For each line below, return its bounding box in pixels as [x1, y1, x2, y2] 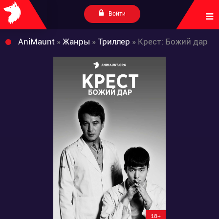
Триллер [98, 37, 130, 46]
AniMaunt [18, 37, 55, 46]
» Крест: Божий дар [130, 37, 208, 46]
